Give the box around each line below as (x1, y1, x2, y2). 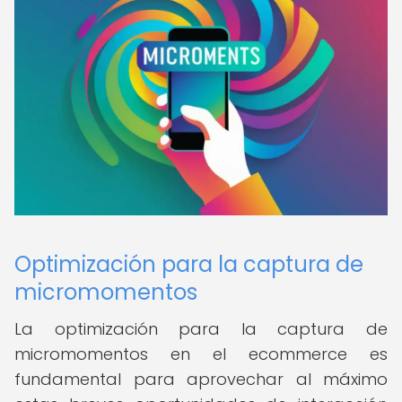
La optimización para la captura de (14, 318, 388, 340)
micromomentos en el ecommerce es (14, 343, 388, 365)
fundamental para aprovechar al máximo (14, 368, 388, 390)
